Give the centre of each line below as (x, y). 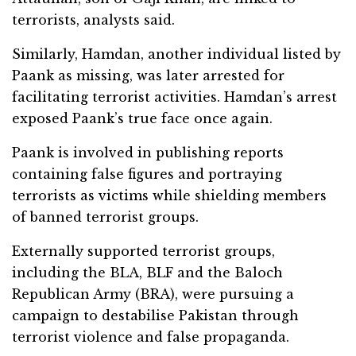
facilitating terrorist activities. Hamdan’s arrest (174, 97)
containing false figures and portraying (147, 174)
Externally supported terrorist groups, (143, 252)
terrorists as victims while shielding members (169, 196)
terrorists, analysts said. (93, 20)
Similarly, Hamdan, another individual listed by (176, 54)
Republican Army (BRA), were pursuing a (153, 294)
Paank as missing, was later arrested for (148, 76)
